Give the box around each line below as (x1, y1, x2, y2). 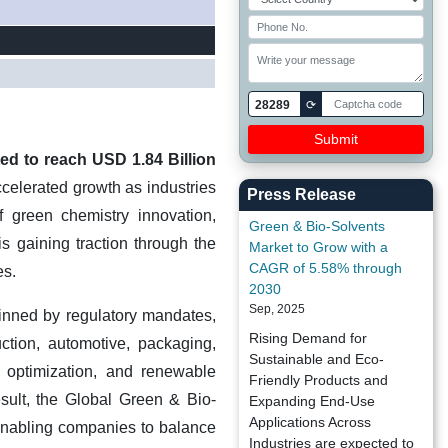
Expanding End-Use (249, 393, 375, 409)
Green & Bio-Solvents (249, 218, 385, 234)
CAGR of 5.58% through (249, 260, 402, 276)
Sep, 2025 (249, 302, 305, 316)
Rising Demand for (249, 330, 367, 346)
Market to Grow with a (249, 239, 388, 255)
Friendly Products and (249, 372, 388, 388)
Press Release (247, 186, 356, 203)
